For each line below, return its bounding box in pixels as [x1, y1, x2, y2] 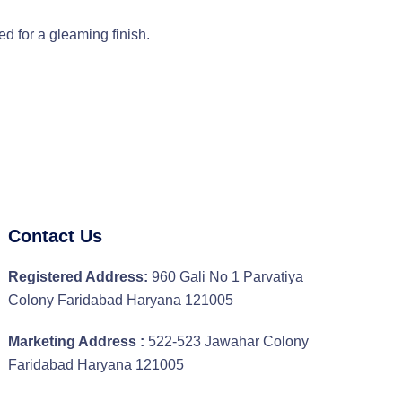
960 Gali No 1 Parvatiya [152, 269, 304, 285]
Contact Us [8, 226, 103, 247]
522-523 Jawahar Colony [144, 334, 310, 350]
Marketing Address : [8, 334, 145, 350]
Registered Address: [8, 269, 153, 285]
